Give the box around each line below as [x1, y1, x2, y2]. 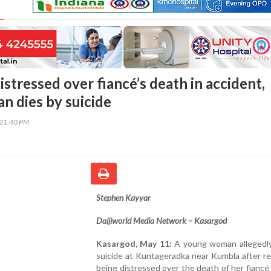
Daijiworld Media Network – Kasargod [96, 215, 227, 226]
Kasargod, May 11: [96, 238, 172, 249]
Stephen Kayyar [96, 192, 151, 203]
